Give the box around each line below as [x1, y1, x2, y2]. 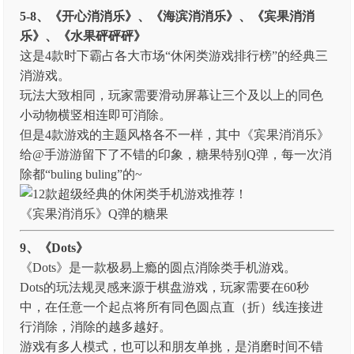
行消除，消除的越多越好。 [20, 320, 172, 333]
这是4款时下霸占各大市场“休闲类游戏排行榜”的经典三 [20, 49, 329, 62]
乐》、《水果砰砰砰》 [20, 29, 147, 43]
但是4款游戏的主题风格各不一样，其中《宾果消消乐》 [20, 128, 330, 141]
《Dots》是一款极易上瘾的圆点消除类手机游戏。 [20, 261, 297, 274]
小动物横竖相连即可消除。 [20, 108, 172, 122]
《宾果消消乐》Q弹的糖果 [20, 207, 169, 220]
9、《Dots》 [20, 241, 89, 254]
